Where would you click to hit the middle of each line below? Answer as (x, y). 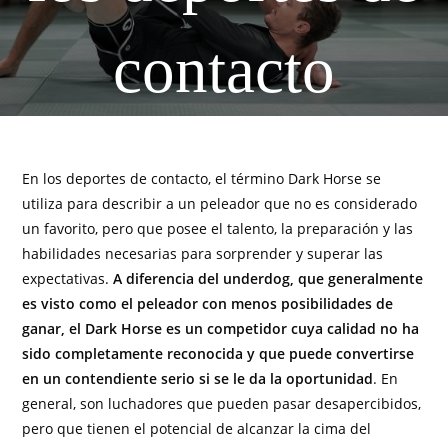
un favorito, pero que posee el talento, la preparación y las (218, 228)
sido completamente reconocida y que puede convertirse (218, 353)
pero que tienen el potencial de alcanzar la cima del (197, 428)
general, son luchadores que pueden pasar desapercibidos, (222, 403)
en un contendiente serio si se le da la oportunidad (198, 378)
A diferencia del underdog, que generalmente (266, 278)
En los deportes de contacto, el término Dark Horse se (202, 178)
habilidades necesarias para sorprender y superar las (203, 253)
